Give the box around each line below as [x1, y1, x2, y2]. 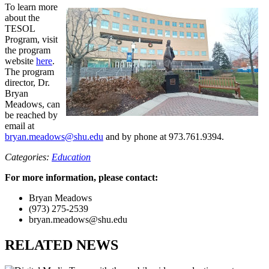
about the [5, 12, 40, 23]
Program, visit [5, 34, 58, 44]
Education [52, 151, 91, 162]
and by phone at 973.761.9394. [103, 131, 224, 142]
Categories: [5, 151, 52, 162]
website [5, 55, 36, 66]
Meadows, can [5, 98, 60, 109]
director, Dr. [5, 77, 50, 88]
